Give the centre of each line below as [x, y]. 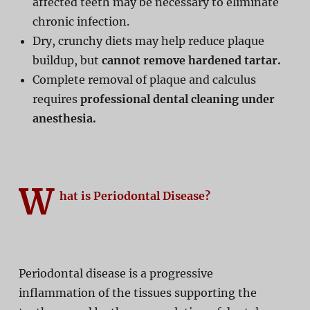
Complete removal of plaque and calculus [144, 79]
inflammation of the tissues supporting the [137, 292]
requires [56, 99]
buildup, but [67, 60]
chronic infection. [81, 21]
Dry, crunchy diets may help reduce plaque [148, 40]
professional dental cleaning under [177, 99]
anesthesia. [64, 118]
